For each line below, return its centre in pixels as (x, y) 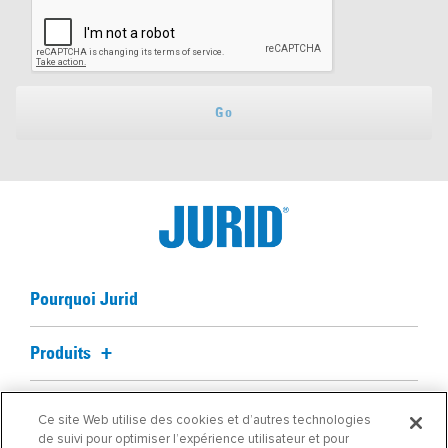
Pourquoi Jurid (84, 300)
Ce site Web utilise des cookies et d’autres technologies (205, 420)
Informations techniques (120, 408)
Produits (62, 354)
